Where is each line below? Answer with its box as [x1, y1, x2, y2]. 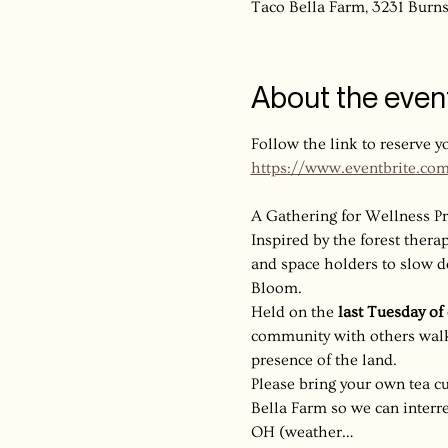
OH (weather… [250, 422, 353, 441]
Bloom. [250, 278, 302, 297]
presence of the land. [250, 350, 397, 369]
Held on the [250, 302, 338, 321]
